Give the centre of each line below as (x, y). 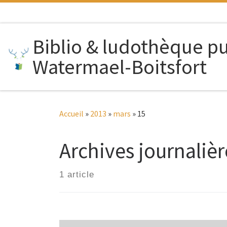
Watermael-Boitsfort (120, 67)
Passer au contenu (46, 15)
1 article (77, 174)
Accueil (71, 113)
